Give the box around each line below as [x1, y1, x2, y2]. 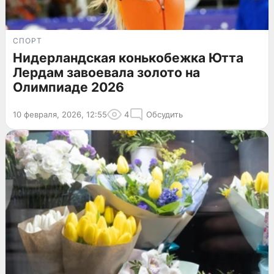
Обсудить [146, 109, 183, 120]
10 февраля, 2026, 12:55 [13, 109, 107, 120]
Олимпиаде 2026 [13, 80, 124, 95]
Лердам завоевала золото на [13, 65, 200, 81]
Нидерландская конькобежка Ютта [13, 50, 243, 66]
